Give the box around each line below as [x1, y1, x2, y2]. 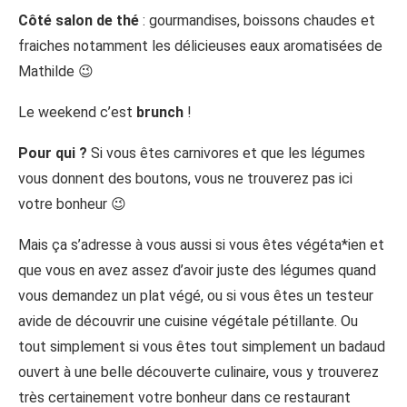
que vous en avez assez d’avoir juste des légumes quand [18, 262, 376, 280]
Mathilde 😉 [18, 63, 94, 81]
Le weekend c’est [18, 104, 136, 122]
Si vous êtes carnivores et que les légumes [87, 144, 365, 163]
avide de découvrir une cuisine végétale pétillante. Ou [18, 313, 358, 331]
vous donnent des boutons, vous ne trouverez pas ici [18, 170, 352, 188]
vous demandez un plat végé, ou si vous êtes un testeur [18, 287, 373, 305]
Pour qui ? [18, 144, 87, 163]
